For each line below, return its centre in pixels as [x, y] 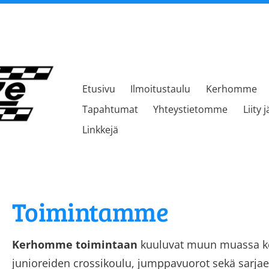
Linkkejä [100, 130]
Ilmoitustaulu [161, 89]
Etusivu [98, 89]
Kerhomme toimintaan [74, 245]
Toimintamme [90, 212]
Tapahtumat [110, 110]
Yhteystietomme [191, 110]
